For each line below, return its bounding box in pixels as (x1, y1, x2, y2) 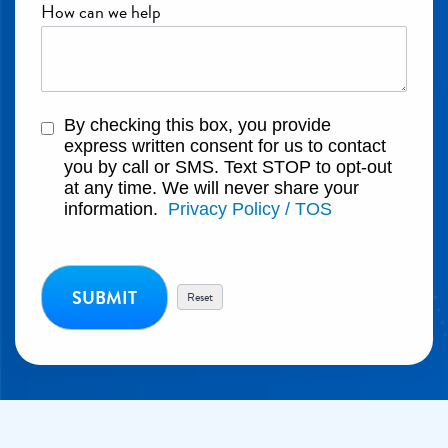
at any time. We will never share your (64, 177, 359, 198)
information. (64, 198, 168, 219)
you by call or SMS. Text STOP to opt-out (64, 156, 392, 177)
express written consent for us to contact (64, 135, 386, 156)
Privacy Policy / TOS (168, 198, 332, 219)
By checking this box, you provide (64, 114, 331, 135)
